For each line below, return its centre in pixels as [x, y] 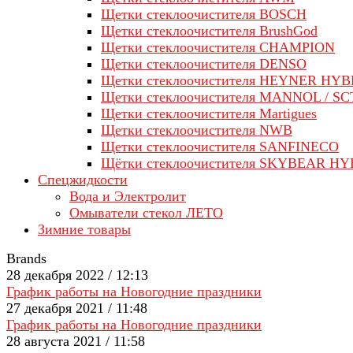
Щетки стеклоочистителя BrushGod [209, 31]
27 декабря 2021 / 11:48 [77, 308]
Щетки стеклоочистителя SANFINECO [220, 147]
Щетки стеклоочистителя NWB [197, 130]
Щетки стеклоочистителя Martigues [209, 113]
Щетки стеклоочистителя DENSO [204, 64]
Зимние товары [84, 229]
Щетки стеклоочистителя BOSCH [204, 14]
